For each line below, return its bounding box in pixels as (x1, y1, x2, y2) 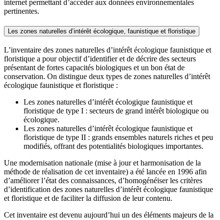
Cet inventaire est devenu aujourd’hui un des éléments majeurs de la (4, 210, 214, 219)
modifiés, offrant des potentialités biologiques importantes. (24, 141, 203, 150)
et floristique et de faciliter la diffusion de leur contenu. (4, 193, 172, 202)
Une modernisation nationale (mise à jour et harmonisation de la (4, 158, 201, 167)
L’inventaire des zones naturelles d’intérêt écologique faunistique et (4, 45, 211, 54)
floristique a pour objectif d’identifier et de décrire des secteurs (4, 54, 196, 63)
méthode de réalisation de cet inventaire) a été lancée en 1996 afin (4, 167, 207, 176)
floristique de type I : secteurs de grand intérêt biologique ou (24, 106, 209, 115)
